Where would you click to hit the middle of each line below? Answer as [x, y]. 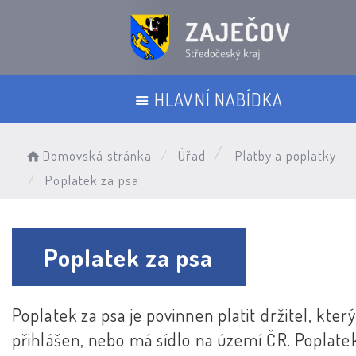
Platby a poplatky [286, 155]
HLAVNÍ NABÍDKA [219, 99]
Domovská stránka [97, 155]
